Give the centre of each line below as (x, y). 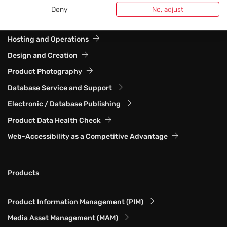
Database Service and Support (60, 88)
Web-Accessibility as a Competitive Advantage (88, 137)
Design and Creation (43, 56)
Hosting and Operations (48, 40)
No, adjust (168, 9)
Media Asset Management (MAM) (63, 218)
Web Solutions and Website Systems (69, 23)
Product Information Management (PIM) (75, 202)
